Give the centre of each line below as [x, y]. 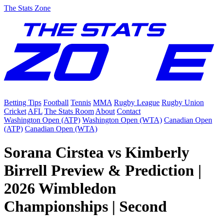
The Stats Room [69, 111]
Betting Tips [23, 102]
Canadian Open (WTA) [61, 128]
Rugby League [137, 102]
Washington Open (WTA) [122, 120]
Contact [129, 111]
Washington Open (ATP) [42, 120]
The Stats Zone [27, 8]
